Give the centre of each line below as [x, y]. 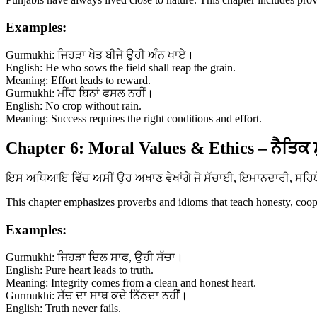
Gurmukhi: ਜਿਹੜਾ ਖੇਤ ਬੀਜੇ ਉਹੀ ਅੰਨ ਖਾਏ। [100, 54]
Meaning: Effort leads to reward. [78, 80]
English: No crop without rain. [74, 105]
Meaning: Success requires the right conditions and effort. [134, 118]
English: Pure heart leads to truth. [80, 270]
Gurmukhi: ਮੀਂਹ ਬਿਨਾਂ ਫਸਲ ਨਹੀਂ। [80, 93]
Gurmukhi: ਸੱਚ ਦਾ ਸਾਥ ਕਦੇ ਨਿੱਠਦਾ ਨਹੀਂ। [97, 295]
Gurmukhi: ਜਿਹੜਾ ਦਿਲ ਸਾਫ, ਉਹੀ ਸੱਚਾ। [94, 257]
